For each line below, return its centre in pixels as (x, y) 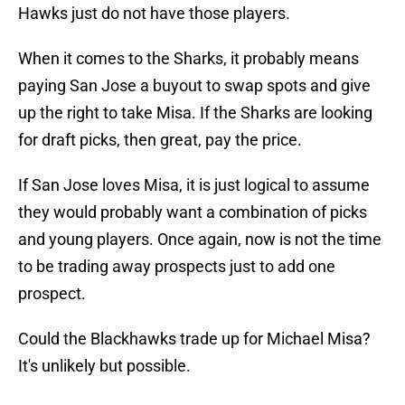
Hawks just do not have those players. (154, 14)
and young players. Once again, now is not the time (200, 240)
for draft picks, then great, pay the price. (160, 140)
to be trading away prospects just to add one (177, 267)
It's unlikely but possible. (104, 366)
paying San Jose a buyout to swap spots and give (194, 86)
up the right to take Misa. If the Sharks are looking (195, 113)
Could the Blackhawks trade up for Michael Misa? (194, 339)
